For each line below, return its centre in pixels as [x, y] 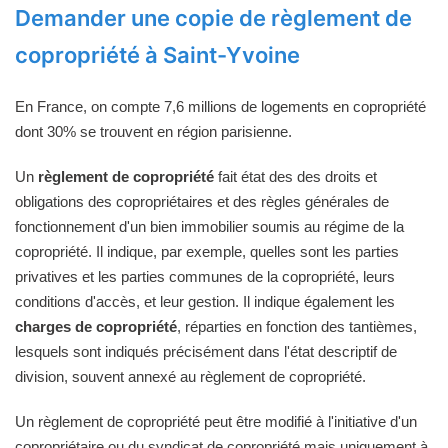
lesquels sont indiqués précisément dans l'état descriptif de [206, 351]
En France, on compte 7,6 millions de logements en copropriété [220, 106]
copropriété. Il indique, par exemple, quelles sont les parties [207, 251]
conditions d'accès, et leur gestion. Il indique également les [205, 301]
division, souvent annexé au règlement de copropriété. [190, 376]
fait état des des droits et [295, 176]
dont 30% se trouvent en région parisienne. [153, 131]
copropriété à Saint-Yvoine [157, 54]
